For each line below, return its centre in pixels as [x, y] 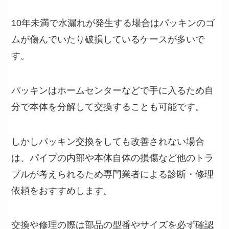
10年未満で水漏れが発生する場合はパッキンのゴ [113, 23]
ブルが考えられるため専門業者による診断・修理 [113, 174]
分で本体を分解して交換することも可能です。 [108, 107]
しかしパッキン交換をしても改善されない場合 [108, 141]
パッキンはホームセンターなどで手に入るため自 [113, 90]
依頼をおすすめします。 [62, 190]
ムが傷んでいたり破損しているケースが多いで [108, 39]
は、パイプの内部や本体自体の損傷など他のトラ [113, 158]
